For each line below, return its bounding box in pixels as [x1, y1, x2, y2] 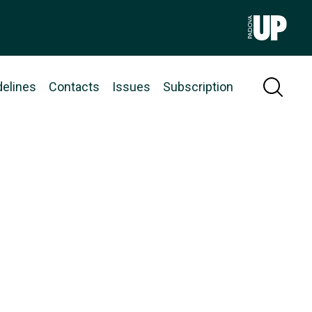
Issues [112, 79, 150, 94]
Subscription [163, 79, 233, 94]
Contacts [49, 79, 100, 94]
